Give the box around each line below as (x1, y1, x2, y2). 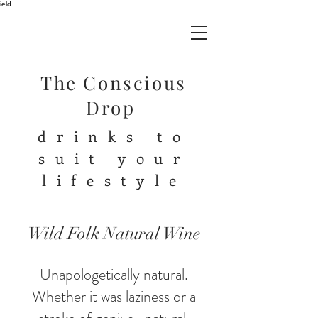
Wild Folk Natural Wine (27, 223, 200, 244)
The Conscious (40, 70, 187, 95)
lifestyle (41, 170, 187, 190)
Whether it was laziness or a (31, 285, 196, 307)
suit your (38, 148, 190, 168)
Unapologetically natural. (39, 263, 188, 285)
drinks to (38, 126, 191, 146)
